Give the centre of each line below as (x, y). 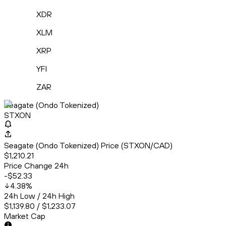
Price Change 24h (36, 166)
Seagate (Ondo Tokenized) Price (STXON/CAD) (88, 146)
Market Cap (25, 216)
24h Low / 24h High (39, 196)
